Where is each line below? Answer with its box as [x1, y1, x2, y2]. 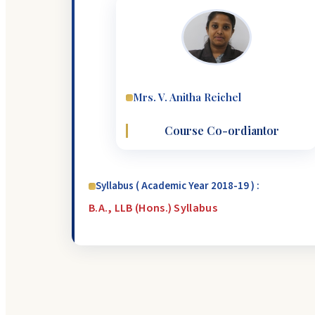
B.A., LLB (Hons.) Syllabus [89, 200, 217, 217]
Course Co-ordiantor [165, 123, 279, 139]
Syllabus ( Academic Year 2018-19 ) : [96, 179, 259, 194]
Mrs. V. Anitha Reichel [133, 90, 241, 105]
